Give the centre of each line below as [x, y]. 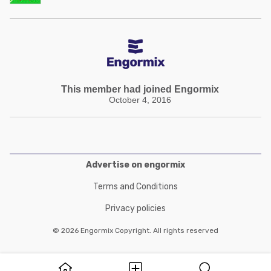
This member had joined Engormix [140, 89]
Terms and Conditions [135, 187]
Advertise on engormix [135, 165]
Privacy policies [135, 208]
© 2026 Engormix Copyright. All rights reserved [135, 230]
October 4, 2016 [140, 100]
